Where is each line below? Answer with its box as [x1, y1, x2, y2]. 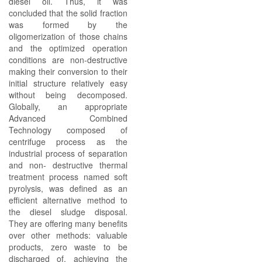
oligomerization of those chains [9, 30, 127, 42]
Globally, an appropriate [9, 101, 127, 112]
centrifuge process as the [9, 136, 127, 147]
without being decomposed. [9, 89, 127, 101]
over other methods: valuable [9, 229, 127, 241]
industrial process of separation [9, 147, 127, 159]
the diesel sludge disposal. [9, 206, 127, 218]
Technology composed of [9, 124, 127, 136]
